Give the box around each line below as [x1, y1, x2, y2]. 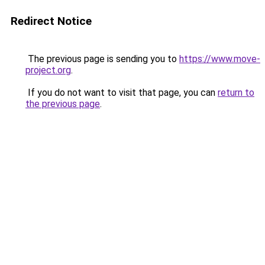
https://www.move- [179, 53, 260, 64]
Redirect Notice [11, 14, 92, 28]
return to [218, 87, 254, 98]
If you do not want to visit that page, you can [25, 87, 218, 98]
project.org [25, 64, 71, 76]
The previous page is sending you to [25, 53, 179, 64]
